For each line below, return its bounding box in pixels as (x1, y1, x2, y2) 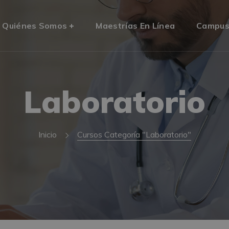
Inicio (38, 129, 57, 140)
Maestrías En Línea (96, 20, 175, 31)
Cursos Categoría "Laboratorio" (77, 129, 191, 140)
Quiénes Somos (2, 20, 67, 31)
